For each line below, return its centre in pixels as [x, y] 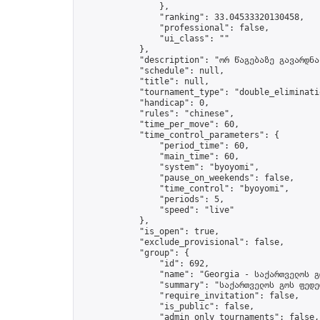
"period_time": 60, [164, 146]
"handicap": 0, [144, 103]
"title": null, [144, 81]
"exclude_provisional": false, [182, 242]
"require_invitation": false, [189, 296]
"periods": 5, [152, 199]
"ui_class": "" [154, 39]
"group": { [134, 253]
